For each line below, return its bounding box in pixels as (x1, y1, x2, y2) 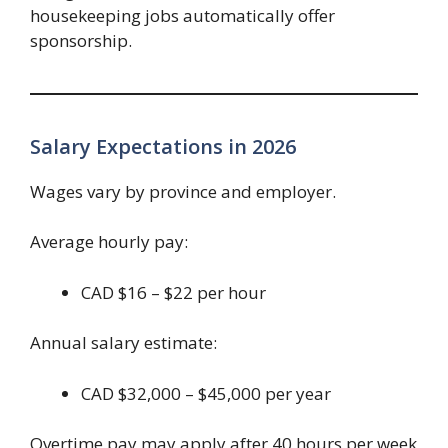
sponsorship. (30, 28, 132, 52)
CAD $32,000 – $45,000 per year (81, 381, 331, 405)
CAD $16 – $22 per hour (81, 280, 266, 304)
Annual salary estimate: (30, 331, 217, 355)
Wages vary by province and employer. (30, 179, 336, 203)
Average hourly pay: (30, 230, 188, 254)
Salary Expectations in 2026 (30, 132, 296, 160)
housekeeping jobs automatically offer (30, 3, 335, 27)
